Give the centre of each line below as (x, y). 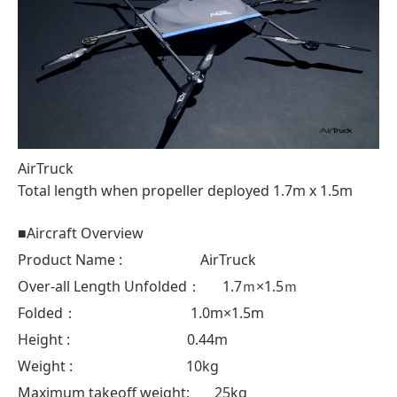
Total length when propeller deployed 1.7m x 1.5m (185, 190)
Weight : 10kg (118, 366)
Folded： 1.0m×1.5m (141, 312)
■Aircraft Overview (81, 233)
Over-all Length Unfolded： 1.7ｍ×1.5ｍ (158, 286)
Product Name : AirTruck (137, 259)
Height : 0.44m (123, 339)
